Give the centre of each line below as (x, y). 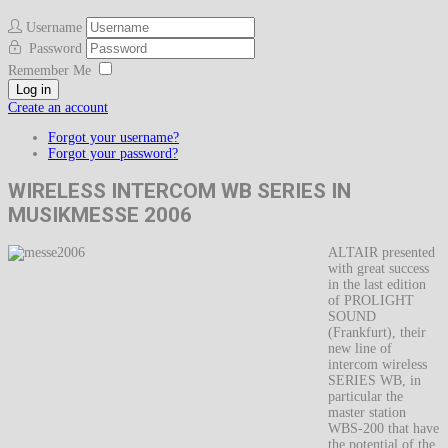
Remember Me (49, 70)
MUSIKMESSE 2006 (100, 215)
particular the (365, 396)
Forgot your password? (113, 153)
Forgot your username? (113, 137)
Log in (33, 89)
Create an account (58, 107)
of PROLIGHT (371, 300)
